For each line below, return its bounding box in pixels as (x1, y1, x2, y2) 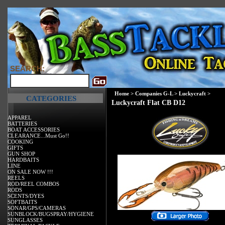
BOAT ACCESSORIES (8, 126, 60, 133)
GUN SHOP (8, 150, 35, 157)
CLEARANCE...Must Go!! (8, 132, 69, 139)
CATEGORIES (26, 94, 77, 102)
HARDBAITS (8, 156, 39, 163)
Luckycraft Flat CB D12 (111, 99, 185, 106)
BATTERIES (8, 120, 37, 127)
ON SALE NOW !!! (8, 168, 53, 175)
